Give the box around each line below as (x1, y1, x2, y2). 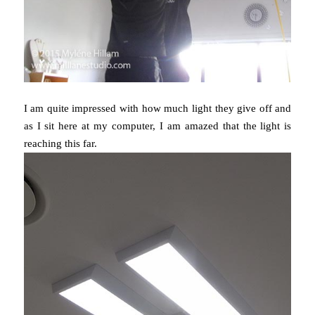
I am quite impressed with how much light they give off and (23, 102, 292, 114)
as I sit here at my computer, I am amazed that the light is (23, 120, 292, 131)
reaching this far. (23, 137, 97, 149)
